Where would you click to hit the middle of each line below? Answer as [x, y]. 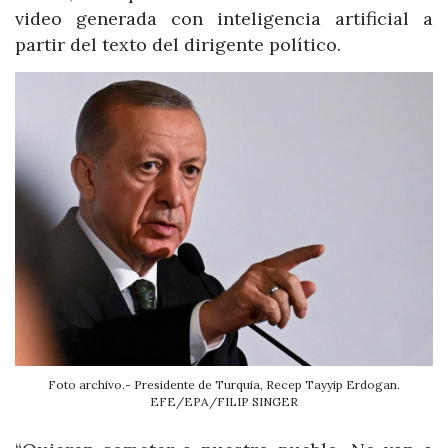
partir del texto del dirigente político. [178, 45]
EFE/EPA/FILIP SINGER [224, 401]
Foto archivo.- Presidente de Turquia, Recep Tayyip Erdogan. [224, 384]
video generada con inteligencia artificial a [224, 19]
